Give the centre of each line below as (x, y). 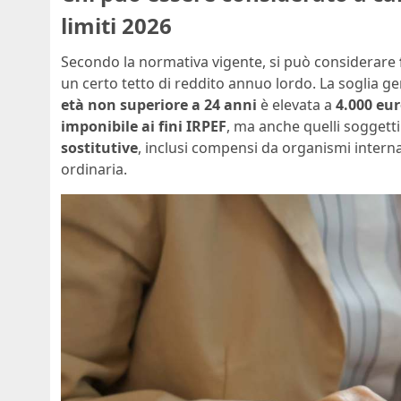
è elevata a (296, 104)
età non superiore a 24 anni (159, 104)
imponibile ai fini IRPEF (144, 126)
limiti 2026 (116, 26)
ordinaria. (94, 169)
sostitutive (99, 147)
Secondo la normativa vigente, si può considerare (230, 61)
